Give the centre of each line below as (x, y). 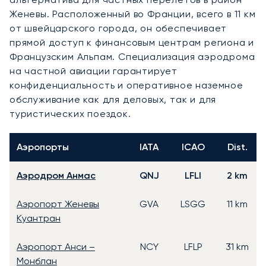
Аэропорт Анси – (56, 246)
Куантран (39, 218)
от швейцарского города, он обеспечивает (118, 28)
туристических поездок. (70, 113)
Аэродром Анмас (56, 175)
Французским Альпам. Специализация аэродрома (132, 56)
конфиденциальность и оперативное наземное (126, 85)
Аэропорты (43, 147)
